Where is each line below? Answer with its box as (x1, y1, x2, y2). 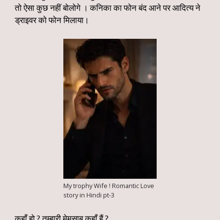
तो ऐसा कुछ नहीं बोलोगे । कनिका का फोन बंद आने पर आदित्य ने (15, 2, 200, 13)
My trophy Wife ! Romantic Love (63, 181, 154, 190)
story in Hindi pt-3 (63, 190, 114, 199)
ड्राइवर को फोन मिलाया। (15, 14, 89, 26)
